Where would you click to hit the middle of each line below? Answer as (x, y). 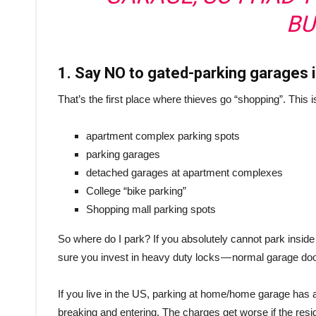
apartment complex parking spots (163, 135)
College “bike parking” (136, 190)
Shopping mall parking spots (151, 209)
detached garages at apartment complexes (184, 172)
